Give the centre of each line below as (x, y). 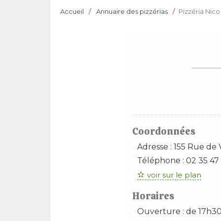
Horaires (153, 196)
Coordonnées (164, 131)
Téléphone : (161, 161)
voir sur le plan (174, 175)
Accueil (72, 11)
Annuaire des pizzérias (132, 11)
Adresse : (155, 147)
